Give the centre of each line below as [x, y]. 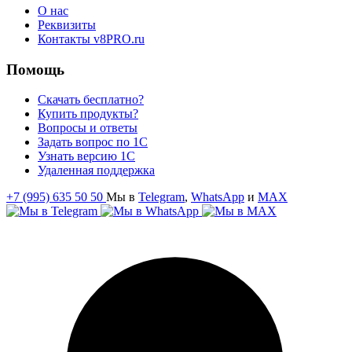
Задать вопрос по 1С [93, 142]
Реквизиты [67, 24]
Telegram [161, 197]
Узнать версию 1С [86, 156]
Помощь [35, 69]
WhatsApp [218, 197]
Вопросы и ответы [88, 128]
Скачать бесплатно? [91, 100]
